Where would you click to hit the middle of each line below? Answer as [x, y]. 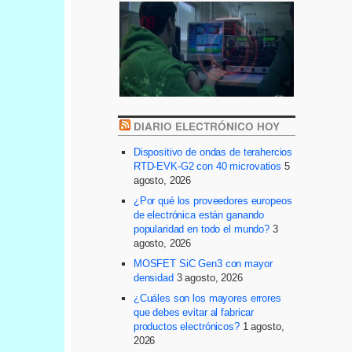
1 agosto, [263, 327]
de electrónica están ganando [199, 215]
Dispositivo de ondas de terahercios [213, 152]
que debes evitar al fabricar [194, 313]
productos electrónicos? [186, 327]
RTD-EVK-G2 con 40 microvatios [207, 167]
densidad [153, 278]
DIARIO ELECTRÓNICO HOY [207, 126]
